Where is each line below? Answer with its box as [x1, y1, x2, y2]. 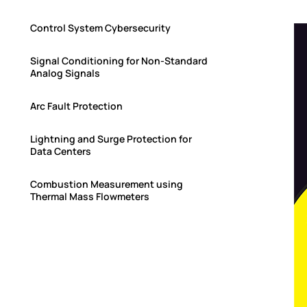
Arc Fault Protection [29, 99, 123, 113]
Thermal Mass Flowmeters [29, 190, 149, 204]
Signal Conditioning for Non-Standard [29, 54, 208, 68]
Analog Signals [29, 66, 100, 80]
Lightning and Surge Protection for [29, 132, 192, 146]
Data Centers [29, 145, 91, 158]
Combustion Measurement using [29, 177, 183, 191]
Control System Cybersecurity [29, 21, 171, 35]
